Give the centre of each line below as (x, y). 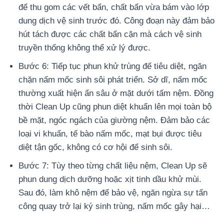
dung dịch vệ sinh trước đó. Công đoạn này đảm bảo (117, 20)
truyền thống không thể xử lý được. (86, 47)
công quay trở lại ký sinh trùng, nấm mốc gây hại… (116, 206)
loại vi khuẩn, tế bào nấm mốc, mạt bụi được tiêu (110, 133)
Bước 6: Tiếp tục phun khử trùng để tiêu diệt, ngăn (113, 66)
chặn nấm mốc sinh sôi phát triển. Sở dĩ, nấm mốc (113, 79)
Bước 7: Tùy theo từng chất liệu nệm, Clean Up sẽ (113, 165)
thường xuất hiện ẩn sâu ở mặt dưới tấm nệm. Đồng (116, 93)
